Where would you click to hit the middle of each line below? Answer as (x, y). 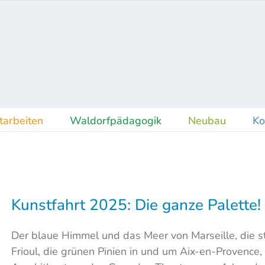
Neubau (207, 120)
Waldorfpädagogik (115, 120)
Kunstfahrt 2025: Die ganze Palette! (136, 205)
